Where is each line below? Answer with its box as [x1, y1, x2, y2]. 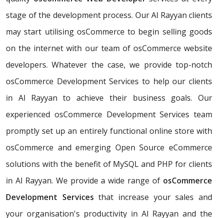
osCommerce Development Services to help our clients [6, 76, 212, 87]
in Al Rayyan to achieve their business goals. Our [6, 92, 212, 104]
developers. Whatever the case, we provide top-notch [6, 59, 212, 71]
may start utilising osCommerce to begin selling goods [6, 26, 212, 37]
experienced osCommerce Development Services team [6, 109, 212, 120]
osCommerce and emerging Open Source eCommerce [6, 142, 212, 153]
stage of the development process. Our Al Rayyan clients [6, 10, 212, 21]
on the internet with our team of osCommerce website [6, 43, 212, 54]
